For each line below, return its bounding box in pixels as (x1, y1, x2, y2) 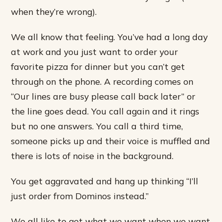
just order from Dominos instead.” (11, 190, 149, 201)
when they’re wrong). (11, 5, 97, 17)
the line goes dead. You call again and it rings (11, 105, 200, 116)
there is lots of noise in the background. (11, 150, 174, 161)
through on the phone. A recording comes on (11, 75, 194, 87)
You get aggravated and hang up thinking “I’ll (11, 175, 199, 186)
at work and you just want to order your (11, 46, 178, 57)
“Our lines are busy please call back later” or (11, 90, 196, 102)
